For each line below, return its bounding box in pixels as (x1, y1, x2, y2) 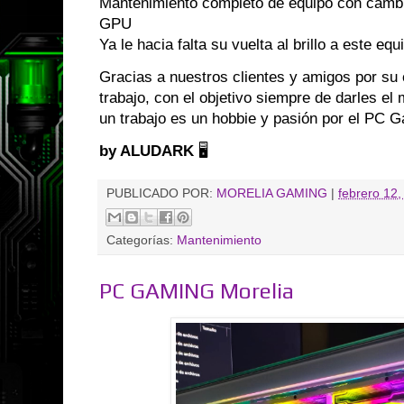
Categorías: (106, 233, 177, 247)
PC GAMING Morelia (99, 277, 294, 303)
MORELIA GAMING (216, 187, 327, 201)
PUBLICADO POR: (106, 187, 216, 201)
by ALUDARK (99, 142, 194, 161)
